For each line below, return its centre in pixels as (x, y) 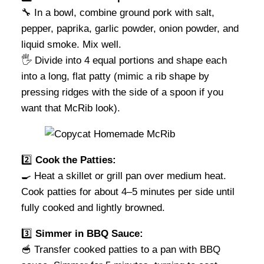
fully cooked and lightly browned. (93, 207)
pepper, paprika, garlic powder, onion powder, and (130, 28)
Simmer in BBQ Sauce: (89, 233)
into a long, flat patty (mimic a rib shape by (115, 76)
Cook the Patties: (76, 160)
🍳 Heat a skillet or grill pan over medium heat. (124, 176)
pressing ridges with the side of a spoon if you (122, 92)
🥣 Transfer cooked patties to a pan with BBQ (121, 249)
